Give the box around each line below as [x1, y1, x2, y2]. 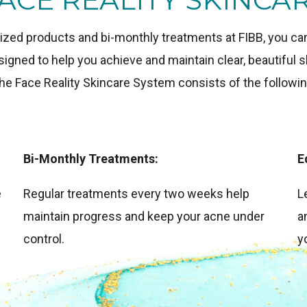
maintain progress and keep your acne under [23, 209, 265, 223]
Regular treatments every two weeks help [23, 186, 249, 201]
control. [23, 232, 64, 246]
